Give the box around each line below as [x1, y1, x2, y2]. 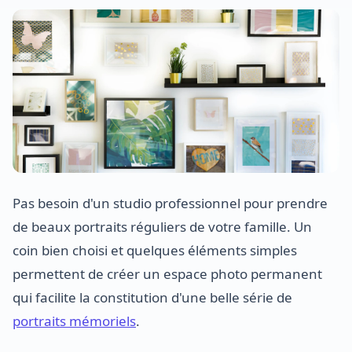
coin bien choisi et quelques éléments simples [13, 241, 297, 259]
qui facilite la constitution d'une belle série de [13, 288, 292, 306]
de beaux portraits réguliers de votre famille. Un [13, 218, 312, 236]
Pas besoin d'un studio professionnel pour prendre [13, 194, 328, 212]
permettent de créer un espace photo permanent [13, 265, 322, 283]
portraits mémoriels [13, 312, 136, 330]
